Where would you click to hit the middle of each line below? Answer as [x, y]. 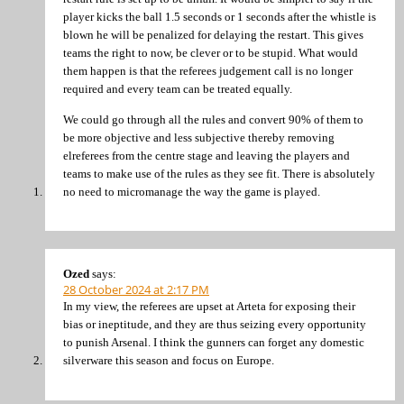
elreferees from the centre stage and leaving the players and [207, 155]
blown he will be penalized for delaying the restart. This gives [213, 35]
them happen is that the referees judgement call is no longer [208, 71]
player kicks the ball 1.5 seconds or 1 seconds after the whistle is [220, 17]
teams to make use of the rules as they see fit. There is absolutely [219, 173]
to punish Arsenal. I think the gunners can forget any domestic [214, 343]
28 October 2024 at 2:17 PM [136, 290]
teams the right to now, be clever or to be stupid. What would [211, 53]
